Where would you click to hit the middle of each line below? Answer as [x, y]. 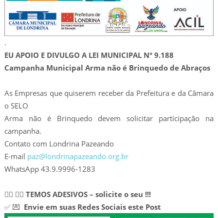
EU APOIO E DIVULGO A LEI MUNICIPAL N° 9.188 [89, 55]
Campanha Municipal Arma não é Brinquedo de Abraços [107, 68]
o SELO [16, 106]
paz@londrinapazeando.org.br [78, 156]
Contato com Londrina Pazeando [59, 144]
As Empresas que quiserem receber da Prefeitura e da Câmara [109, 93]
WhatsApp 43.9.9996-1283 [50, 169]
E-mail [16, 156]
